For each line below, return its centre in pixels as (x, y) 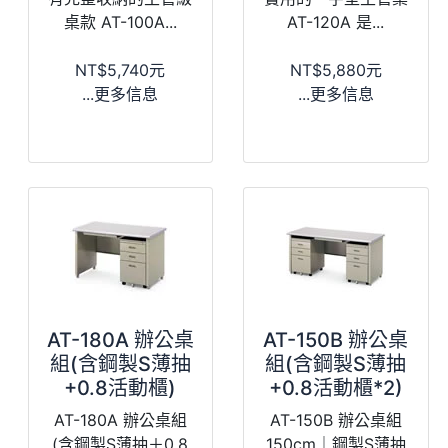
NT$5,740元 (120, 69)
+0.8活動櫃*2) (335, 387)
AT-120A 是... (336, 21)
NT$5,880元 (335, 69)
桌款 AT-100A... (120, 21)
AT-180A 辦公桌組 (120, 419)
